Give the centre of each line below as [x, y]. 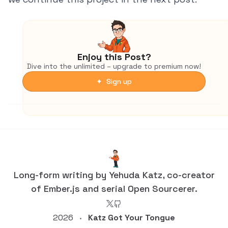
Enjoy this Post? [114, 57]
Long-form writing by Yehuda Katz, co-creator [114, 175]
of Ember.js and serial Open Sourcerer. [114, 189]
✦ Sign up [114, 82]
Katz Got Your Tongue [132, 218]
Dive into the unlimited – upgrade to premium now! [114, 66]
